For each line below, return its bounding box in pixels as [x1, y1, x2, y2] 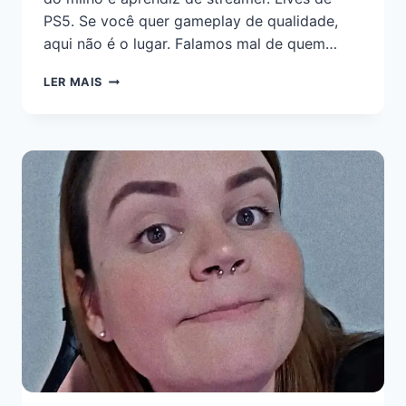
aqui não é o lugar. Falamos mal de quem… [43, 34, 337, 53]
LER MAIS [43, 75, 103, 90]
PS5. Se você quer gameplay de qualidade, [43, 12, 338, 31]
